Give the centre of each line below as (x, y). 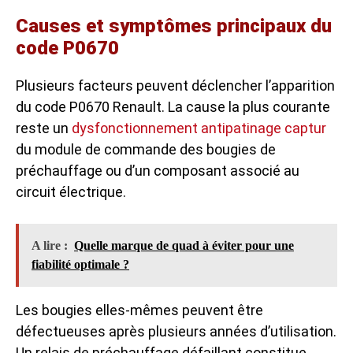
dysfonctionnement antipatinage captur (199, 128)
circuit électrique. (71, 192)
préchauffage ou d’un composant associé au (158, 171)
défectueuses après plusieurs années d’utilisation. (176, 331)
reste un (44, 128)
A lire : (50, 245)
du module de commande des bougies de (146, 149)
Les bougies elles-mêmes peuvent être (139, 310)
